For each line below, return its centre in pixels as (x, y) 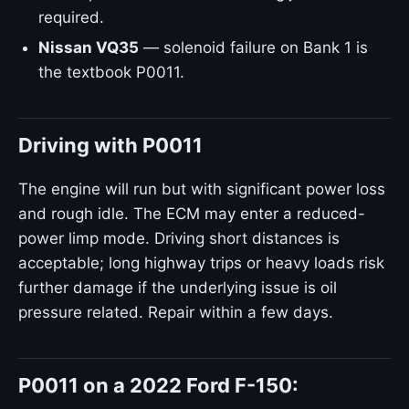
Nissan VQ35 (89, 47)
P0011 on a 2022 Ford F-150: (158, 385)
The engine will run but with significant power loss (202, 189)
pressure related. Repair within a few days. (176, 312)
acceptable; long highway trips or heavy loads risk (201, 263)
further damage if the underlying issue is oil (178, 288)
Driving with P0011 (110, 145)
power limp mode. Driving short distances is (179, 238)
